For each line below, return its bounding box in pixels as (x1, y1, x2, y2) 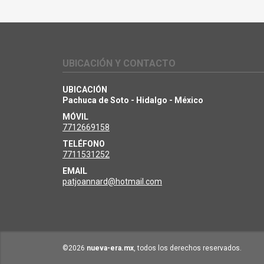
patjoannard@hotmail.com (62, 177, 162, 187)
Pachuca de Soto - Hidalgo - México (62, 95, 203, 105)
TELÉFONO (62, 139, 105, 149)
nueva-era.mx (87, 244, 134, 253)
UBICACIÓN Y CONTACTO (62, 58, 176, 70)
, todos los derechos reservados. (134, 244, 242, 253)
